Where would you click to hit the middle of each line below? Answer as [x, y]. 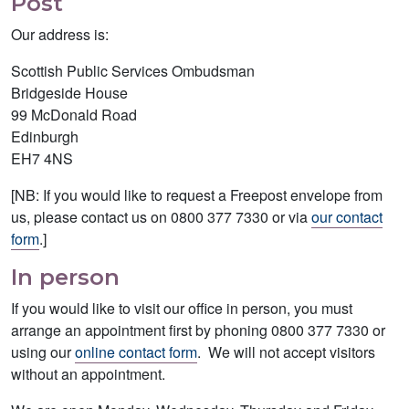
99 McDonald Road [74, 114]
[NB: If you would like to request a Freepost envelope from [197, 194]
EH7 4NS [42, 158]
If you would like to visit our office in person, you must [182, 308]
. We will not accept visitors [286, 351]
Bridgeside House [69, 92]
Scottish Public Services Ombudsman [133, 70]
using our [43, 351]
